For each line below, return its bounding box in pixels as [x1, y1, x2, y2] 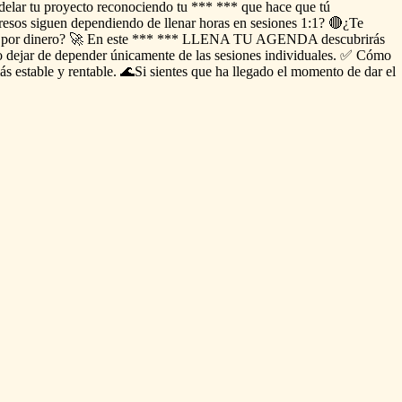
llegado [232, 63, 274, 79]
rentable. [68, 63, 117, 79]
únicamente [110, 47, 175, 63]
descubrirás [321, 31, 385, 47]
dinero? [23, 31, 66, 47]
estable [15, 63, 54, 79]
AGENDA [256, 31, 318, 47]
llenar [164, 14, 196, 31]
